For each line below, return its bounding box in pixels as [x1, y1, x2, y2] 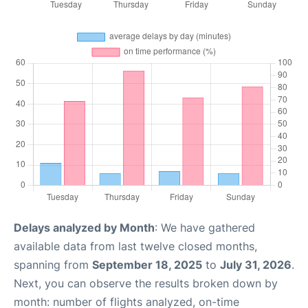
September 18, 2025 [92, 258, 202, 272]
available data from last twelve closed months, [14, 239, 257, 254]
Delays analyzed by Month [14, 221, 155, 235]
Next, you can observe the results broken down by [14, 276, 278, 291]
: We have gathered [155, 221, 255, 235]
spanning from [14, 258, 92, 272]
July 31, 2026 [220, 258, 291, 272]
